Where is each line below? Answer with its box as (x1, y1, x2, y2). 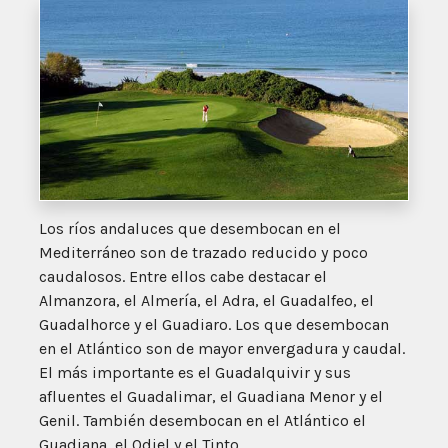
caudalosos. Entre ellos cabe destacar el (39, 266, 327, 286)
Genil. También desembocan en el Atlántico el (39, 410, 366, 430)
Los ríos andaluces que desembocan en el (39, 218, 341, 238)
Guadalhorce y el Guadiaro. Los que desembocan (39, 314, 389, 334)
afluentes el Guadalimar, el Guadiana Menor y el (39, 386, 383, 406)
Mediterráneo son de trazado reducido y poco (39, 242, 368, 262)
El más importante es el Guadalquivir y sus (39, 362, 351, 382)
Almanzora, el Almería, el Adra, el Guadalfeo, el (39, 290, 374, 310)
